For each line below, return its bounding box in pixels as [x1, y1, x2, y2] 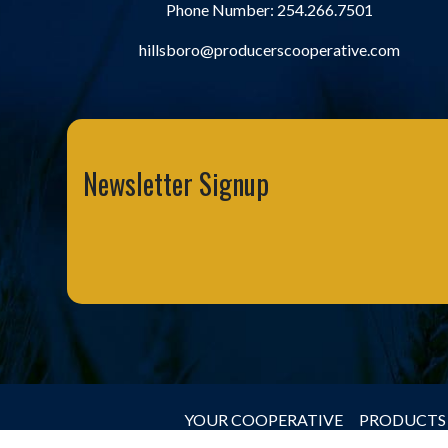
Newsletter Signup [83, 163, 270, 204]
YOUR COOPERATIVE [183, 410, 343, 429]
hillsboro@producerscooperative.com [139, 39, 401, 59]
